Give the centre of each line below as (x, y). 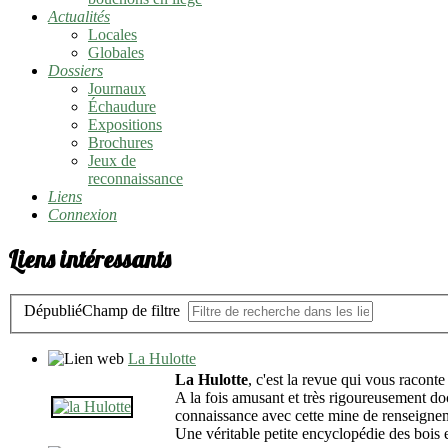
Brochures (120, 142)
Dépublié (53, 311)
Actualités (79, 16)
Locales (112, 34)
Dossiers (75, 70)
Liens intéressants (89, 258)
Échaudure (122, 106)
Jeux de (112, 160)
